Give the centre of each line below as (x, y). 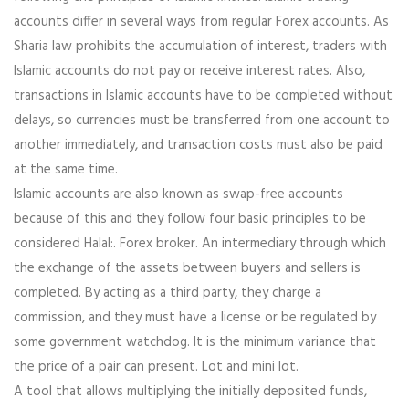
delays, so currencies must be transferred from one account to (202, 121)
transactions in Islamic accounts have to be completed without (203, 96)
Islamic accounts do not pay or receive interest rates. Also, (189, 72)
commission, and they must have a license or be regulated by (195, 318)
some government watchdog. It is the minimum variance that (195, 343)
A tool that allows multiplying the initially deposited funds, (190, 392)
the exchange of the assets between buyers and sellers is (187, 269)
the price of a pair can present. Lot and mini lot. (156, 367)
